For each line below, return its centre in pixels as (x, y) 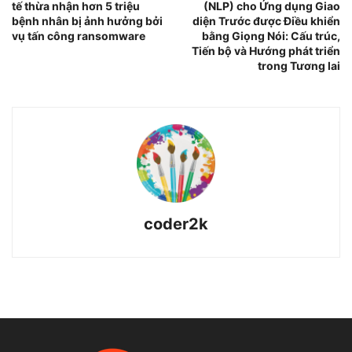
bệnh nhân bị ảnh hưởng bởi (87, 21)
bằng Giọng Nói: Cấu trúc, (271, 36)
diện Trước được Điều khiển (266, 21)
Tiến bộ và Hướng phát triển (266, 51)
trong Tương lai (299, 66)
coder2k (176, 224)
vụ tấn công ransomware (79, 36)
